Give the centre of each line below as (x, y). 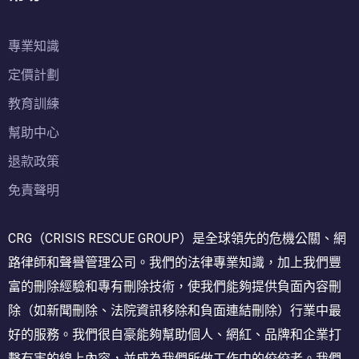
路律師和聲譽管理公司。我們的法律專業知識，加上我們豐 (175, 262)
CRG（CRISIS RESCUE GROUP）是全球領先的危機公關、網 (177, 238)
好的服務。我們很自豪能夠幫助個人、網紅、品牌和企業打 (175, 334)
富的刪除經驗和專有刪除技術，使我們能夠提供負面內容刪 (175, 286)
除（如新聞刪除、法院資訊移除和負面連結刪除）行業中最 (175, 310)
